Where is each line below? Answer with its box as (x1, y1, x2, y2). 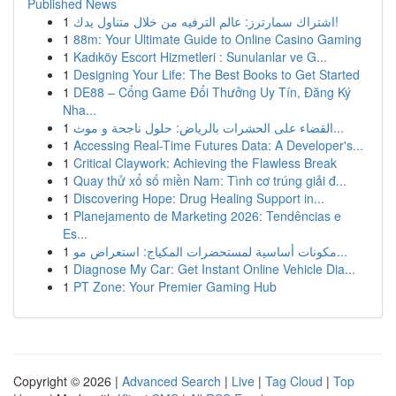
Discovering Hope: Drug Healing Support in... (73, 189, 324, 207)
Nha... (63, 101, 96, 118)
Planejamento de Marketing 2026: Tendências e (73, 207, 341, 225)
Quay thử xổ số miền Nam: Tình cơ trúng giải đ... (73, 171, 346, 189)
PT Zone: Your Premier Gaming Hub (73, 278, 277, 295)
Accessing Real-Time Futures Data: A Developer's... (73, 136, 363, 154)
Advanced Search (122, 372, 221, 390)
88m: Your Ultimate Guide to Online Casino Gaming (73, 30, 362, 48)
